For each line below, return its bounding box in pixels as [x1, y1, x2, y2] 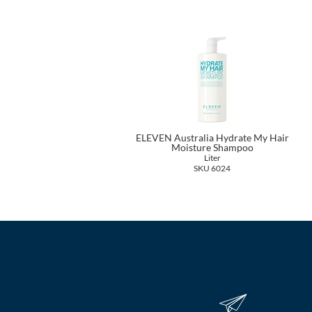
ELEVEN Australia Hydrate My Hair [135, 131, 289, 143]
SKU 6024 [194, 162, 231, 173]
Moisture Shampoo [171, 141, 253, 153]
